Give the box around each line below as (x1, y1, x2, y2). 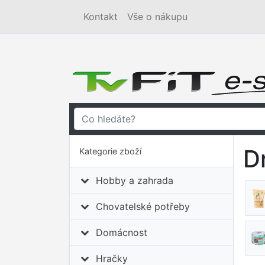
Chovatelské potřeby (96, 200, 190, 212)
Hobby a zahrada (96, 174, 174, 186)
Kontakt (83, 11, 118, 22)
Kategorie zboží (79, 146, 141, 156)
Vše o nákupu (127, 11, 188, 22)
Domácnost (96, 226, 148, 238)
